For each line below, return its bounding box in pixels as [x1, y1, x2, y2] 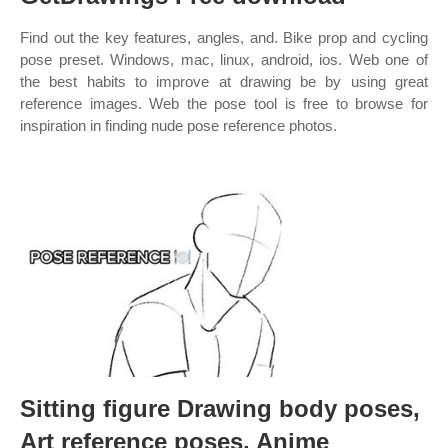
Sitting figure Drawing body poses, [20, 395, 420, 422]
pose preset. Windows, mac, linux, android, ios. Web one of [20, 51, 428, 68]
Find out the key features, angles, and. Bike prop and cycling [20, 29, 428, 46]
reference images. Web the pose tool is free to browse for [20, 95, 428, 112]
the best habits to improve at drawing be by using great [20, 73, 428, 90]
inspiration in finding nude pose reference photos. [20, 117, 337, 134]
